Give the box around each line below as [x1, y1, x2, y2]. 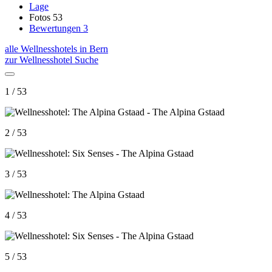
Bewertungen [29, 22, 83, 33]
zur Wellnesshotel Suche [5, 54, 98, 65]
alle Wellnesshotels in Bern [5, 43, 108, 54]
